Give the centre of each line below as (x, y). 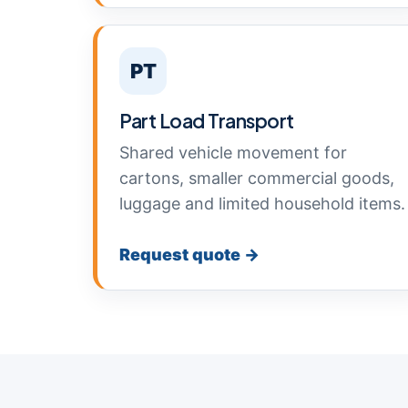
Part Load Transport (207, 121)
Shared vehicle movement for (233, 153)
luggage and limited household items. (262, 204)
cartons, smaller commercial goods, (257, 178)
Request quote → (189, 255)
